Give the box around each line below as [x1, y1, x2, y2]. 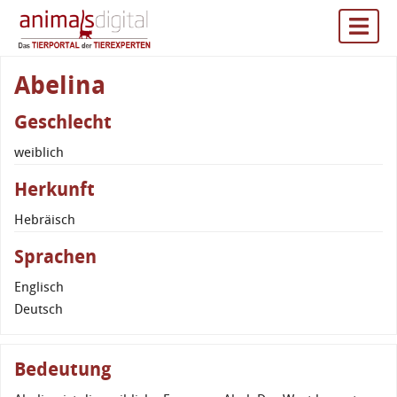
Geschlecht [14, 110, 112, 133]
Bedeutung [14, 357, 112, 380]
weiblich [14, 144, 64, 160]
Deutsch [14, 300, 63, 317]
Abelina [14, 70, 105, 100]
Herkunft [14, 177, 95, 200]
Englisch [14, 278, 64, 295]
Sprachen [14, 245, 97, 268]
